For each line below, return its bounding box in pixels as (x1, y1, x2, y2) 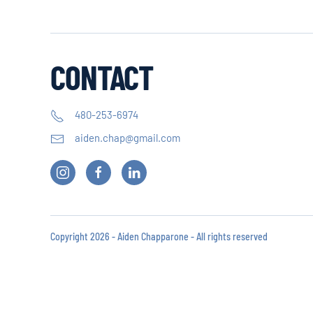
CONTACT (50, 57, 154, 97)
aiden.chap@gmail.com (75, 131, 180, 145)
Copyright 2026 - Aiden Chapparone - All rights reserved (50, 231, 268, 242)
